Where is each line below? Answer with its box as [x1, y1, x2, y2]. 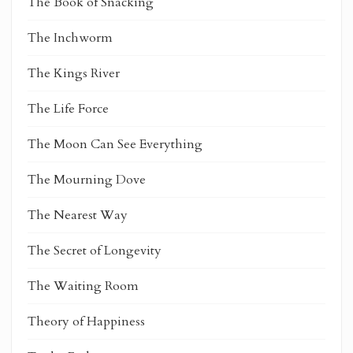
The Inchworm [28, 28, 113, 46]
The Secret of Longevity [28, 241, 162, 259]
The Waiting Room [28, 277, 139, 295]
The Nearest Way [28, 206, 128, 224]
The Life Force [28, 99, 109, 117]
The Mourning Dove [28, 170, 146, 188]
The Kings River [28, 64, 120, 82]
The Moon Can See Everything [28, 135, 203, 153]
